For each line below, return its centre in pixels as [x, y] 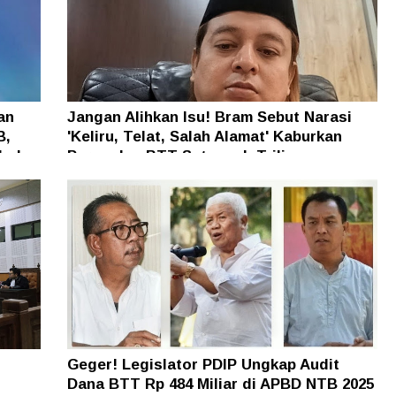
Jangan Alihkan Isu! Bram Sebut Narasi [209, 117]
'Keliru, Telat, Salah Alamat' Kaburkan [204, 136]
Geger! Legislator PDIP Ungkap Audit [203, 364]
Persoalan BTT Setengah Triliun [185, 156]
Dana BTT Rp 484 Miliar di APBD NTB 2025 [220, 384]
